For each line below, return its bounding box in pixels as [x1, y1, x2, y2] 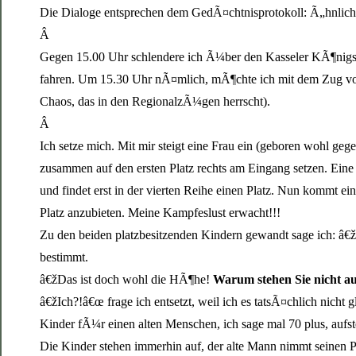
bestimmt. [40, 250, 88, 264]
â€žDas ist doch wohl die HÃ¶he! [40, 272, 213, 286]
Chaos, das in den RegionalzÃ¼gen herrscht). [40, 94, 270, 108]
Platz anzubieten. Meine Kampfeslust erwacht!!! [40, 205, 281, 219]
